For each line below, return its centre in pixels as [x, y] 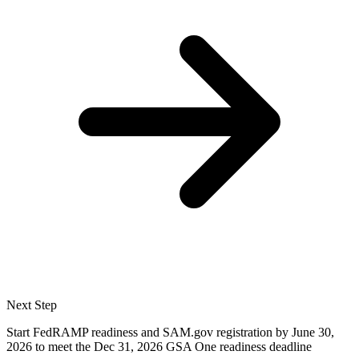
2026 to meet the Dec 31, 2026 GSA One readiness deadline [159, 347]
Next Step [32, 305]
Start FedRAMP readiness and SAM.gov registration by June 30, [170, 333]
